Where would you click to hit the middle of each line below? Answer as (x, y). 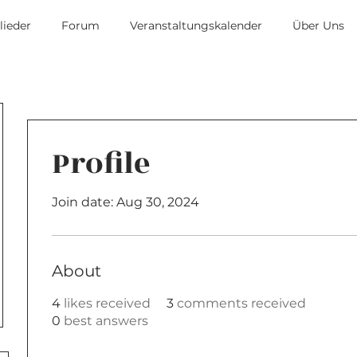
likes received (107, 303)
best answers (106, 321)
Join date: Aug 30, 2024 (126, 202)
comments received (241, 303)
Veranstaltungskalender (196, 25)
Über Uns (318, 25)
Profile (101, 164)
